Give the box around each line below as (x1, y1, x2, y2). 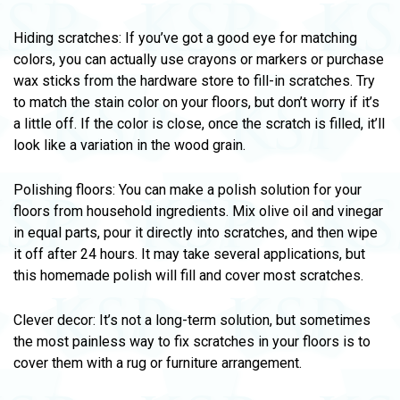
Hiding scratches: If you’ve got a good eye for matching (13, 29, 357, 46)
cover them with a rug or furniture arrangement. (13, 354, 302, 371)
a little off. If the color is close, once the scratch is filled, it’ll (13, 115, 385, 132)
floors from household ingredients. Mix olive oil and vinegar (13, 203, 383, 220)
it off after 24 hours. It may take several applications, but (13, 246, 365, 262)
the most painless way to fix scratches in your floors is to (13, 333, 371, 350)
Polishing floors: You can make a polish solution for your (13, 181, 362, 198)
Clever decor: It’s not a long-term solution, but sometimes (13, 312, 371, 329)
